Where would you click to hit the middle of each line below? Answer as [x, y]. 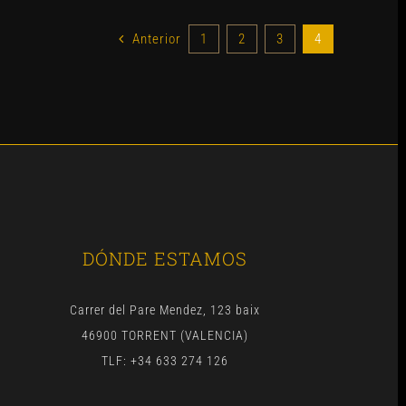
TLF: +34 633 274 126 [164, 361]
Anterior [156, 39]
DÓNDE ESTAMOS [164, 259]
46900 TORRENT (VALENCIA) [164, 336]
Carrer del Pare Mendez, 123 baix [164, 310]
